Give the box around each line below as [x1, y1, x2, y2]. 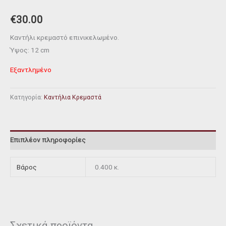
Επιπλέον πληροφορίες [10, 136, 86, 144]
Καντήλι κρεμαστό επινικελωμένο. [10, 33, 119, 41]
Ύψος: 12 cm [10, 45, 49, 54]
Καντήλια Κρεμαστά [44, 93, 101, 101]
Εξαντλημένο [10, 65, 51, 74]
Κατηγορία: [10, 93, 44, 101]
